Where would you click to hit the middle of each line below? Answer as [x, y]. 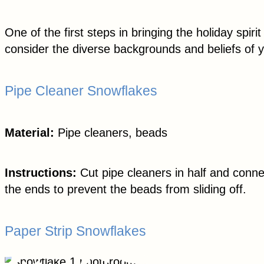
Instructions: [41, 173]
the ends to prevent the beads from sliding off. [126, 189]
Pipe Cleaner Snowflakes [81, 90]
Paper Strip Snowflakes [75, 231]
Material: [29, 133]
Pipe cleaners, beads [111, 133]
